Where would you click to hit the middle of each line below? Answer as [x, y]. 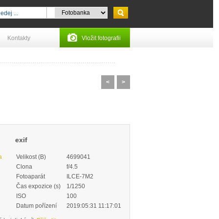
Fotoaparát [31, 176]
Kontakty [19, 38]
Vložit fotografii [101, 38]
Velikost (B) [31, 157]
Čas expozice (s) [38, 186]
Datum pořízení [36, 206]
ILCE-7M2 [80, 176]
